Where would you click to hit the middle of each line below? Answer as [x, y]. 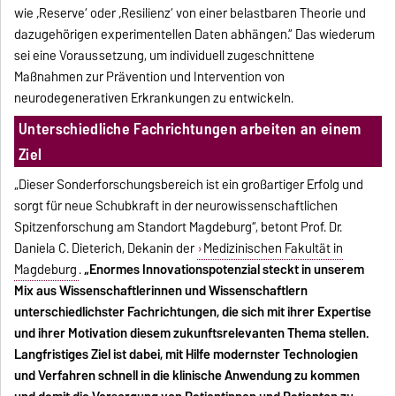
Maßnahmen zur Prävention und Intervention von [150, 76]
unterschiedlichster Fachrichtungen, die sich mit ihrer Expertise [193, 312]
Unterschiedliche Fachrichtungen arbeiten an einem [190, 128]
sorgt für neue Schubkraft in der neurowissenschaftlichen [176, 206]
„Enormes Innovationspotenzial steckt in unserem [225, 269]
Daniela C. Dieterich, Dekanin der [106, 248]
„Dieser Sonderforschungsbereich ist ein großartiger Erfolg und [189, 184]
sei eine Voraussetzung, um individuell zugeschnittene [165, 55]
